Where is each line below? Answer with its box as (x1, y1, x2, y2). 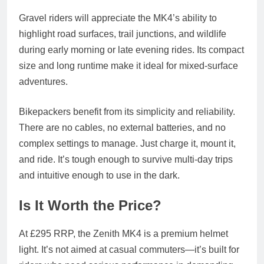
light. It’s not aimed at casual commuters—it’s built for (19, 245, 239, 255)
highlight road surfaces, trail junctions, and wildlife (19, 29, 226, 39)
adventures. (19, 77, 68, 87)
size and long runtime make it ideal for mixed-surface (19, 61, 238, 71)
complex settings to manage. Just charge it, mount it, (19, 138, 236, 149)
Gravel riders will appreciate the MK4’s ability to (19, 13, 217, 24)
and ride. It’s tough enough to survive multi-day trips (19, 154, 233, 165)
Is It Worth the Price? (19, 197, 161, 214)
